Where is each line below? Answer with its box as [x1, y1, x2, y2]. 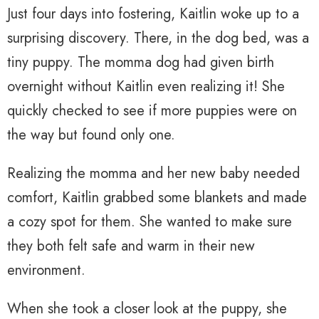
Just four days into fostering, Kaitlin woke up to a [7, 4, 299, 25]
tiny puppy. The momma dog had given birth [7, 52, 274, 73]
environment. [7, 260, 85, 281]
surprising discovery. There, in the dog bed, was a [7, 28, 309, 49]
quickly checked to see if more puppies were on [7, 100, 297, 122]
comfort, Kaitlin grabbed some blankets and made [7, 187, 307, 209]
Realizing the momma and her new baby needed [7, 163, 300, 184]
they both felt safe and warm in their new [7, 236, 255, 257]
